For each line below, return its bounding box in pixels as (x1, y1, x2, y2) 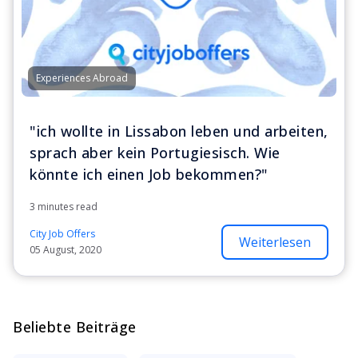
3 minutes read (30, 199, 97, 213)
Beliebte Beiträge (13, 316, 137, 336)
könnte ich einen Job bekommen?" (30, 164, 268, 184)
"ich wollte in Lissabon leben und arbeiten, (30, 121, 328, 141)
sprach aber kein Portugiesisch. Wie (30, 142, 280, 162)
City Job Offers (30, 226, 95, 241)
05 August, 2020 (30, 242, 101, 257)
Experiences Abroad (36, 70, 128, 85)
